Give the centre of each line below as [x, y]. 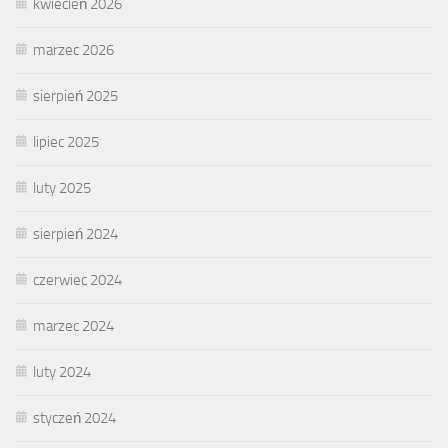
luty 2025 [62, 187]
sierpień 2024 [75, 233]
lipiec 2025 [66, 141]
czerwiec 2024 [77, 279]
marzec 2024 [73, 325]
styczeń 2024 [74, 417]
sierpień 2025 [75, 95]
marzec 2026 [73, 49]
